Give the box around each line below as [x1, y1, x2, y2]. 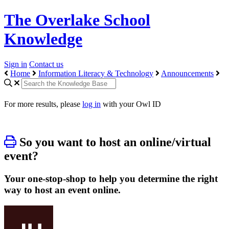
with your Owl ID [101, 100, 161, 109]
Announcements [161, 68, 214, 78]
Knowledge [4, 30, 82, 49]
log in [82, 100, 101, 109]
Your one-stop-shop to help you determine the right [4, 173, 218, 185]
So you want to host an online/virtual [16, 135, 211, 149]
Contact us [29, 59, 63, 68]
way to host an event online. [4, 185, 121, 196]
